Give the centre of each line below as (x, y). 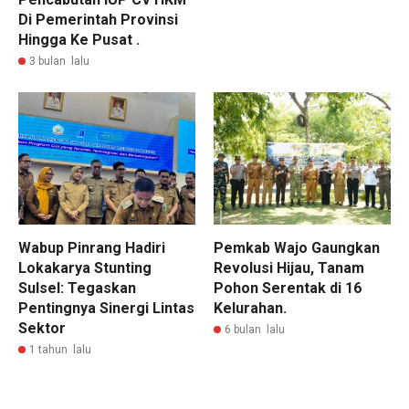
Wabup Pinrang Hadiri (92, 248)
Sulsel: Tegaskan (77, 288)
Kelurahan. (250, 308)
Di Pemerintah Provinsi (98, 19)
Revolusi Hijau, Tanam (289, 268)
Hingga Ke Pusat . (79, 39)
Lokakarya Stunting (85, 268)
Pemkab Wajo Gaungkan (297, 248)
